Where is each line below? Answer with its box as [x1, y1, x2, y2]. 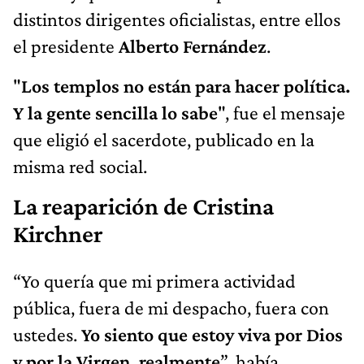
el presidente [13, 35, 119, 58]
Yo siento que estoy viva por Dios [81, 323, 343, 346]
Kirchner [13, 220, 103, 249]
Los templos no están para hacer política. [21, 75, 350, 97]
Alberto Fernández [119, 35, 266, 58]
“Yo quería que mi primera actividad [13, 270, 296, 292]
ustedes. [13, 323, 81, 346]
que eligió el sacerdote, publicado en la [13, 128, 314, 151]
